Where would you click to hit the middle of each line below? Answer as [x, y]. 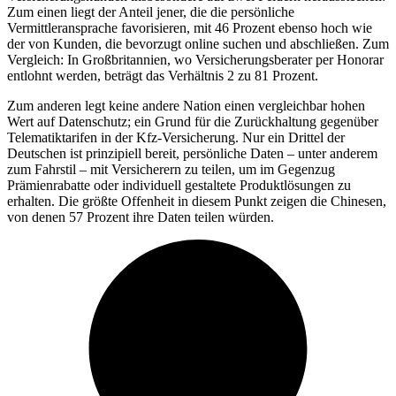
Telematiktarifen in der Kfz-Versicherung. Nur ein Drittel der [176, 137]
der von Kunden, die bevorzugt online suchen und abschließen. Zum [198, 43]
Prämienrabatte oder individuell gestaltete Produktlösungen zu [179, 185]
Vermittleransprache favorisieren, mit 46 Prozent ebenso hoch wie [190, 27]
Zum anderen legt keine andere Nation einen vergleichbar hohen [186, 105]
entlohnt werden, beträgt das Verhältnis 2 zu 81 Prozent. [163, 75]
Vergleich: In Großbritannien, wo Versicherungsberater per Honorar [195, 59]
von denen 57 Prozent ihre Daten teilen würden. [151, 217]
